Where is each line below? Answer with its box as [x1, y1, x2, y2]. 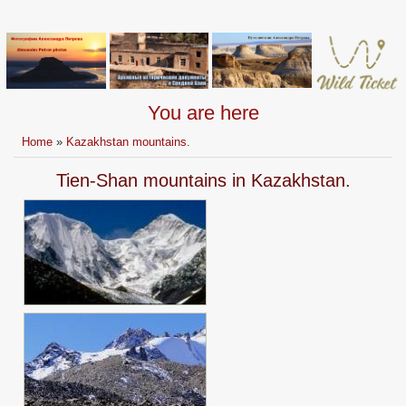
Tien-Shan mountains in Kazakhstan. [55, 170, 351, 191]
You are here [147, 101, 259, 125]
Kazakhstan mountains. [66, 135, 191, 150]
